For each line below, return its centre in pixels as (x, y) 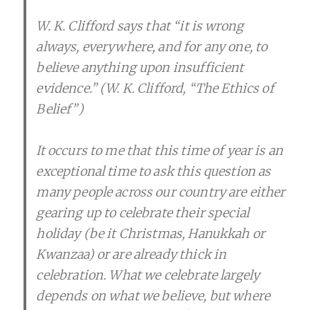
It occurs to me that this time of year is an (160, 151)
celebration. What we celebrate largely (148, 275)
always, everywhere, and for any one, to (152, 47)
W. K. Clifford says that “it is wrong (140, 26)
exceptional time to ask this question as (154, 171)
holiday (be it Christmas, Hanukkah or (151, 234)
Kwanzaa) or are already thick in (131, 254)
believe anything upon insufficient (140, 67)
